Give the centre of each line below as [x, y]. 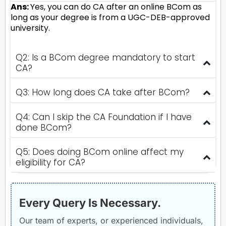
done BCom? [44, 127]
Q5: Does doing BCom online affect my [100, 152]
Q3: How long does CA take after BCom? [103, 93]
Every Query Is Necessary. [90, 203]
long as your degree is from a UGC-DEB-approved [110, 17]
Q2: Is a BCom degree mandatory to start [105, 57]
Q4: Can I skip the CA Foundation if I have [104, 117]
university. [30, 28]
